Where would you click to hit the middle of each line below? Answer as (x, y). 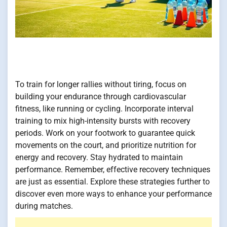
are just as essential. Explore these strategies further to (112, 182)
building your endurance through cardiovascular (101, 97)
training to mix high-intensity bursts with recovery (103, 121)
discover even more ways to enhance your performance (113, 194)
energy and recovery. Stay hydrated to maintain (99, 158)
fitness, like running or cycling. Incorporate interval (104, 109)
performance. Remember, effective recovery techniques (113, 170)
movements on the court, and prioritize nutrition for (106, 145)
